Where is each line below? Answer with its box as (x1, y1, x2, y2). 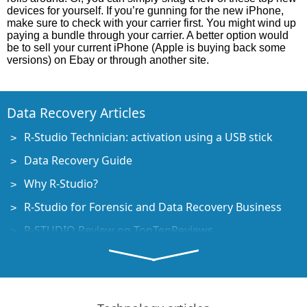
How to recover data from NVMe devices (24, 269, 234, 284)
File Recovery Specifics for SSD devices (24, 246, 222, 261)
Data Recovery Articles (7, 103, 145, 122)
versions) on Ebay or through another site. (7, 54, 209, 66)
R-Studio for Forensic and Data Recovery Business (24, 199, 282, 214)
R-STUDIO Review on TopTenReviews (24, 223, 213, 238)
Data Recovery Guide (24, 153, 132, 168)
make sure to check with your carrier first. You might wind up (7, 17, 296, 29)
